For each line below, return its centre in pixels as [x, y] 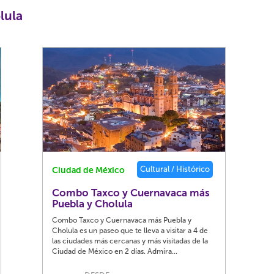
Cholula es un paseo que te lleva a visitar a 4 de [130, 231]
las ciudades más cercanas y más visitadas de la [130, 241]
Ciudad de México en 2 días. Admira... [115, 251]
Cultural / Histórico [175, 169]
